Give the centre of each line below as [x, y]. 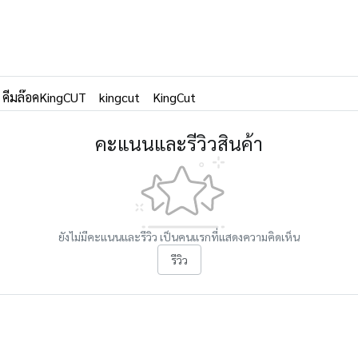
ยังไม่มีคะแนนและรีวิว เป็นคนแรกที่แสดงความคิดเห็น [179, 236]
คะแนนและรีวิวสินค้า [179, 143]
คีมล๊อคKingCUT [44, 97]
